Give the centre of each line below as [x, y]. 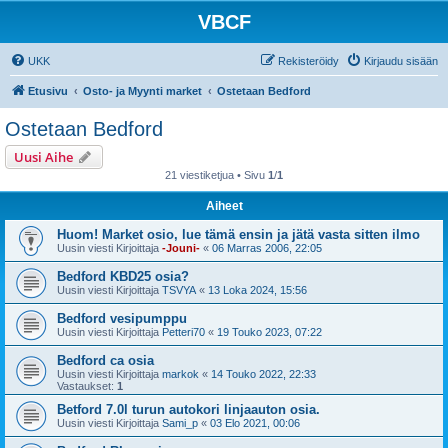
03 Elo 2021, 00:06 [255, 423]
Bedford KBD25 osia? [123, 276]
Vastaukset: [87, 386]
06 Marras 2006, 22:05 [267, 248]
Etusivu [48, 91]
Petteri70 [183, 332]
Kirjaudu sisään [401, 61]
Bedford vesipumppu [122, 318]
